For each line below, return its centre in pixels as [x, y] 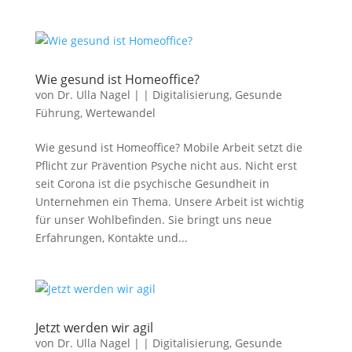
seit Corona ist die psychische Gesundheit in [152, 183]
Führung [57, 113]
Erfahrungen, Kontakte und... [111, 238]
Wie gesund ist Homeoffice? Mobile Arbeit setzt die [169, 147]
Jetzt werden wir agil [94, 328]
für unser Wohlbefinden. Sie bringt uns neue [153, 220]
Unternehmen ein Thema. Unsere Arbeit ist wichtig [169, 202]
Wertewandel [120, 113]
